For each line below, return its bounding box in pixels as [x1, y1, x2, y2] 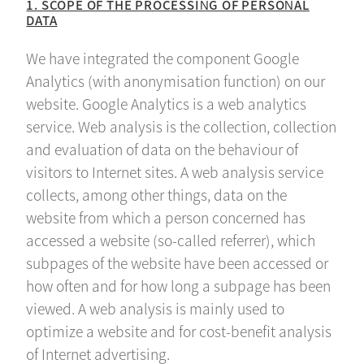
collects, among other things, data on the [26, 184, 288, 206]
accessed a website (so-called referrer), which [26, 230, 316, 251]
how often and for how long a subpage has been [26, 275, 331, 297]
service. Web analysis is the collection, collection [26, 116, 337, 137]
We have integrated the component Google [26, 48, 300, 69]
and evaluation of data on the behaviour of [26, 139, 299, 160]
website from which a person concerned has [26, 207, 306, 228]
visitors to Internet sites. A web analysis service [26, 162, 324, 183]
